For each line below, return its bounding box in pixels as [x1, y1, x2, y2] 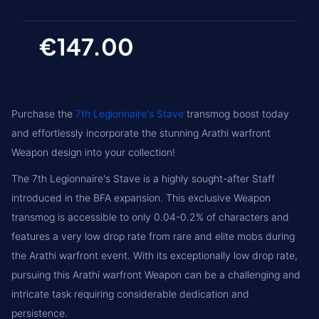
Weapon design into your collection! [11, 146, 175, 158]
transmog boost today [184, 108, 289, 120]
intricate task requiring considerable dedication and [11, 288, 249, 300]
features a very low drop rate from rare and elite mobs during [11, 230, 295, 242]
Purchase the [11, 108, 75, 120]
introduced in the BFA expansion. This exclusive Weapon [11, 192, 271, 204]
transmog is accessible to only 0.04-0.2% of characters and [11, 211, 289, 223]
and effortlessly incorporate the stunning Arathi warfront [11, 127, 271, 139]
